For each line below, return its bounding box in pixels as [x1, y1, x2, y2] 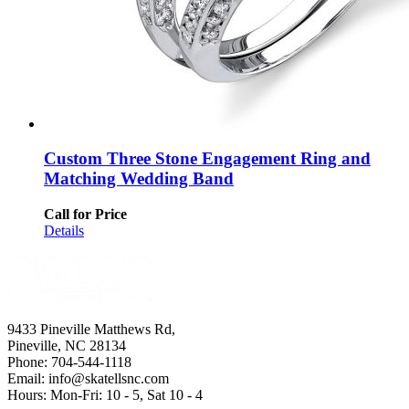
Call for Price [44, 206, 127, 223]
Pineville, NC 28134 [7, 337, 126, 353]
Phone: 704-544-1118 [7, 353, 131, 370]
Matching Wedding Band [44, 169, 234, 189]
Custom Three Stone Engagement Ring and [44, 149, 371, 169]
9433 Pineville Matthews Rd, [7, 320, 175, 337]
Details [44, 223, 84, 239]
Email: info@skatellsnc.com [7, 370, 169, 386]
